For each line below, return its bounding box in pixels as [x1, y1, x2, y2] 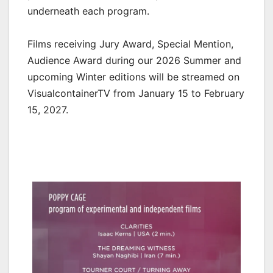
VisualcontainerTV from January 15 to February [27, 87, 244, 100]
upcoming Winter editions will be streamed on [27, 71, 239, 83]
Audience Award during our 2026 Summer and [27, 54, 241, 67]
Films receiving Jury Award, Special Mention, [27, 38, 233, 51]
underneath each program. [27, 5, 149, 18]
